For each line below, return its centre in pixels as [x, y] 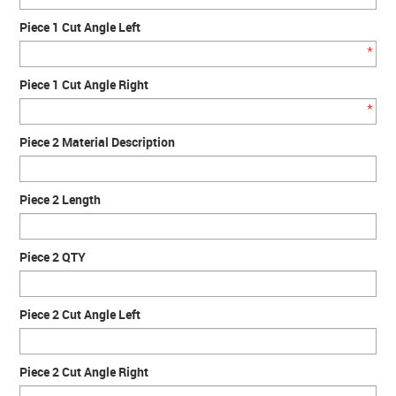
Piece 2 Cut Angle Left [80, 314]
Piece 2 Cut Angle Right [84, 372]
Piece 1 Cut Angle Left [80, 27]
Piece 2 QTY [53, 257]
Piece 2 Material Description [98, 142]
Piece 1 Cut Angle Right [84, 84]
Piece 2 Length [61, 199]
